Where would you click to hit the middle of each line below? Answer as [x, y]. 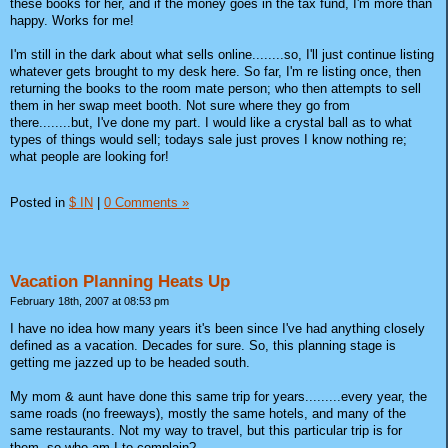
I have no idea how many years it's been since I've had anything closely [217, 328]
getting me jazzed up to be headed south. [130, 362]
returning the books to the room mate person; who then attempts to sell [215, 88]
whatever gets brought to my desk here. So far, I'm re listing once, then [215, 71]
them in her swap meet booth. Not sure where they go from [180, 105]
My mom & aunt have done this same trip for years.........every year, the [218, 396]
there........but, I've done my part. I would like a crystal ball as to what [211, 122]
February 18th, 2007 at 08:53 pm [89, 301]
